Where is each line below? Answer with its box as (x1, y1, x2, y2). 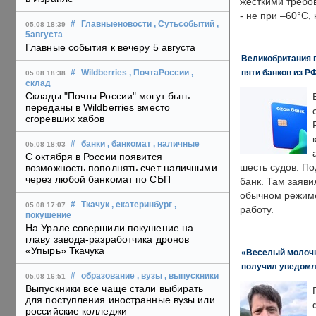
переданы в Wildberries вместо (25, 102, 170, 114)
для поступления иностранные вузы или (25, 294, 215, 306)
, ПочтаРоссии (129, 68, 189, 78)
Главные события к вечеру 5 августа (25, 42, 196, 54)
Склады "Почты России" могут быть (25, 90, 190, 102)
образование (81, 272, 135, 281)
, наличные (153, 140, 200, 149)
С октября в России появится (25, 151, 162, 163)
